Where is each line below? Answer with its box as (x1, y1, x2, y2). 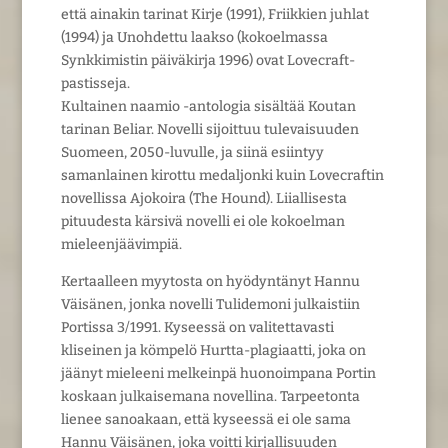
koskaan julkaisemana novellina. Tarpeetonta (60, 387, 360, 405)
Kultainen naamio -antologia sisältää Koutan (60, 97, 356, 115)
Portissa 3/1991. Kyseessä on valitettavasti (60, 318, 334, 336)
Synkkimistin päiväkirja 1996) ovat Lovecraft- (60, 51, 355, 69)
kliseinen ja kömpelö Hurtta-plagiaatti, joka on (60, 341, 366, 359)
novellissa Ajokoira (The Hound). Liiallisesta (60, 189, 347, 207)
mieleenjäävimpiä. (60, 235, 182, 253)
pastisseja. (60, 74, 130, 92)
